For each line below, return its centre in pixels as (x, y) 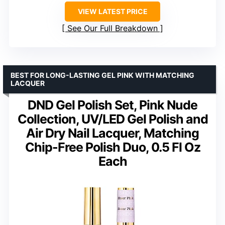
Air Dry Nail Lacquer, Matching (113, 133)
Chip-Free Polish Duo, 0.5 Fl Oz (113, 147)
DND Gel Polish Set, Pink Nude (113, 105)
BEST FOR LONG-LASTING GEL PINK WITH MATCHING (102, 75)
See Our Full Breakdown (113, 28)
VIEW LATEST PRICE (113, 11)
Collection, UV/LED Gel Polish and (113, 119)
